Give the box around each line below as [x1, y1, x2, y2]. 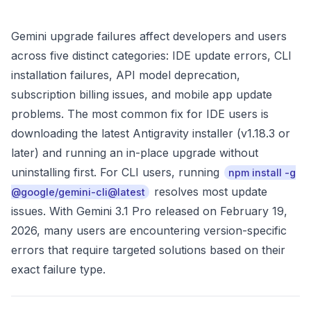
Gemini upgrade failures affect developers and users [11, 29, 287, 43]
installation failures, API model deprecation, [11, 68, 240, 82]
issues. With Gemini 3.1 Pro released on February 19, [11, 204, 287, 218]
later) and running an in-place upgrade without [11, 146, 258, 160]
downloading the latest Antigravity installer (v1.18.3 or [11, 126, 290, 140]
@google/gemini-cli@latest [11, 186, 145, 198]
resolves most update [151, 185, 267, 199]
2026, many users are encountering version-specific [11, 224, 287, 237]
